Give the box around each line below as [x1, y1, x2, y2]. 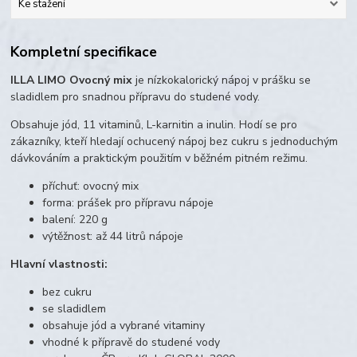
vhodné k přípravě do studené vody [42, 335, 221, 351]
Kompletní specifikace [10, 42, 158, 62]
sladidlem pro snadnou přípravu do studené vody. [10, 89, 261, 105]
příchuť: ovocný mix [42, 178, 139, 194]
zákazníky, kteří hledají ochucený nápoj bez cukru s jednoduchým [10, 134, 339, 150]
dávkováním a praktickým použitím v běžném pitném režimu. [10, 151, 308, 167]
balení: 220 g [42, 212, 108, 228]
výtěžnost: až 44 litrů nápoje [42, 229, 184, 245]
